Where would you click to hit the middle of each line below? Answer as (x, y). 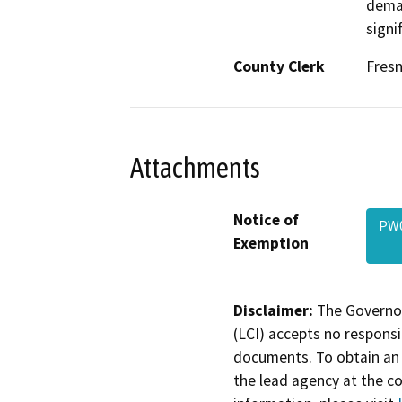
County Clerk (279, 67)
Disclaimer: (273, 310)
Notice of (266, 219)
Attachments (195, 167)
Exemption (271, 243)
